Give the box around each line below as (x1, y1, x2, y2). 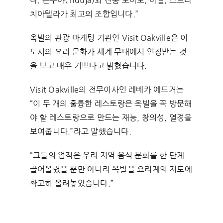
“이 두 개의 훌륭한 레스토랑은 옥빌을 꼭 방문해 (29, 100, 192, 108)
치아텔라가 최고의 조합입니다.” (29, 10, 139, 18)
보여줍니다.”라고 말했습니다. (29, 127, 131, 136)
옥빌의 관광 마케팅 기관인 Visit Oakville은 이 (29, 34, 188, 42)
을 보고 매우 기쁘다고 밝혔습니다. (29, 62, 147, 70)
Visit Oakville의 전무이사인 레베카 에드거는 (29, 86, 184, 94)
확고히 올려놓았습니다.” (29, 179, 114, 188)
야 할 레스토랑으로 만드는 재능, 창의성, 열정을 (29, 113, 192, 122)
